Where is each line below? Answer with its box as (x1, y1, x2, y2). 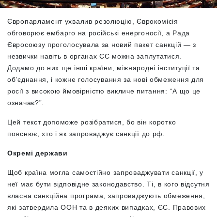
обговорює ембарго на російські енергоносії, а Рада (7, 29, 190, 37)
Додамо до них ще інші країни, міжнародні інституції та (7, 64, 200, 72)
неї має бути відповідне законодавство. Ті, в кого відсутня (7, 180, 210, 188)
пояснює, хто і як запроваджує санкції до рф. (7, 130, 165, 138)
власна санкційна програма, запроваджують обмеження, (7, 192, 205, 200)
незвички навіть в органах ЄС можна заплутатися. (7, 52, 182, 61)
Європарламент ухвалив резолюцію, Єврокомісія (7, 17, 178, 26)
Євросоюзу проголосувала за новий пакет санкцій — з (7, 41, 197, 49)
